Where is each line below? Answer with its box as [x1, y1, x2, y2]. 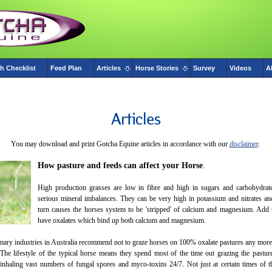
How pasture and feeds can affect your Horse [38, 161, 203, 170]
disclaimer [229, 140, 258, 148]
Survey [193, 64, 215, 72]
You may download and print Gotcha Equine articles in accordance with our [10, 140, 229, 148]
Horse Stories [135, 64, 178, 72]
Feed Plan [50, 64, 82, 72]
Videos [229, 64, 251, 72]
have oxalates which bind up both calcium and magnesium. [38, 216, 206, 225]
